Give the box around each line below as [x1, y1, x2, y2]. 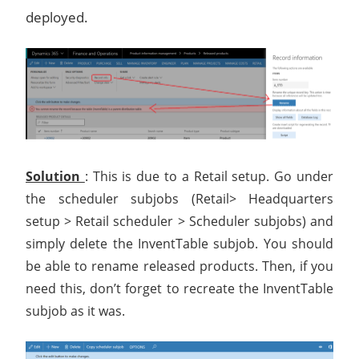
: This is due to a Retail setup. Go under [84, 167, 334, 186]
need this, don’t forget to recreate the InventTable [26, 280, 333, 298]
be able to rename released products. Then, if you [26, 257, 333, 276]
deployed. [26, 7, 88, 26]
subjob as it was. [26, 302, 125, 321]
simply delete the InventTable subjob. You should [26, 235, 333, 253]
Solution [26, 167, 85, 186]
